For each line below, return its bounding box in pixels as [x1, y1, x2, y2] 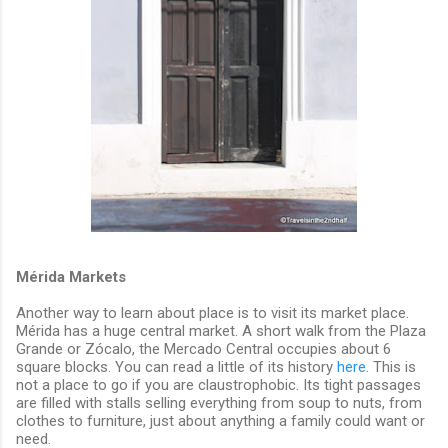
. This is [366, 357, 416, 376]
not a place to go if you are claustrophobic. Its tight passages [16, 375, 421, 394]
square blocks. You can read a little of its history [16, 357, 337, 376]
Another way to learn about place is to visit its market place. [16, 303, 409, 322]
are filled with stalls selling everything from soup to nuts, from [16, 393, 422, 412]
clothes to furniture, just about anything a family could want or [16, 411, 425, 430]
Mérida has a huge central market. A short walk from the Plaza [16, 321, 426, 340]
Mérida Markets [16, 267, 126, 286]
